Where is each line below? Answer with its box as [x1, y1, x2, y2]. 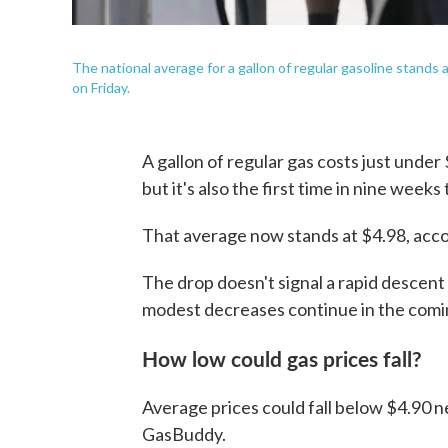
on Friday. [72, 78, 130, 96]
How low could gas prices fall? [142, 342, 422, 373]
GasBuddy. [142, 422, 226, 445]
